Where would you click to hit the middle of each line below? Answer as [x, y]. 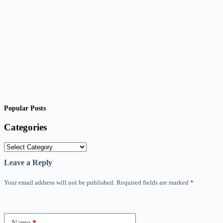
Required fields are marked [153, 183]
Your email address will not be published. [59, 183]
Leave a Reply [28, 163]
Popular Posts [25, 108]
